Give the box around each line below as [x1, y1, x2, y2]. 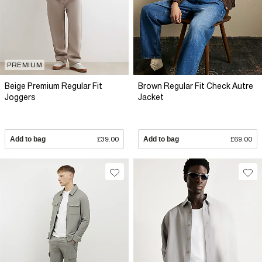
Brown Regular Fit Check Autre [138, 81, 253, 91]
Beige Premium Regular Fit [5, 81, 102, 91]
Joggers [5, 92, 36, 102]
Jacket [138, 92, 164, 102]
